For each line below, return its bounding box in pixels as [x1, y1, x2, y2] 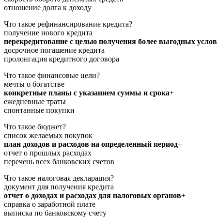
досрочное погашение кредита [4, 46, 105, 54]
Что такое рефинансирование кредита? [4, 19, 132, 28]
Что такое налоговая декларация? [4, 173, 114, 182]
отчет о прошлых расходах [4, 148, 92, 157]
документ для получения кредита [4, 182, 114, 191]
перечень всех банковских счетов [4, 157, 114, 166]
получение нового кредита [4, 28, 93, 37]
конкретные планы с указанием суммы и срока [4, 88, 170, 97]
